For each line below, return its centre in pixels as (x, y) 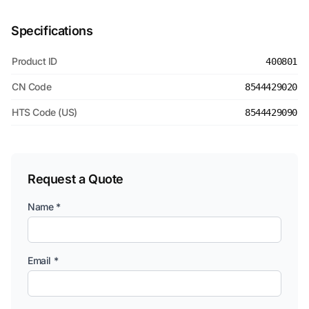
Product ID (34, 61)
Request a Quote (76, 179)
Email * (43, 260)
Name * (44, 207)
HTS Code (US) (44, 112)
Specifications (52, 31)
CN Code (32, 87)
